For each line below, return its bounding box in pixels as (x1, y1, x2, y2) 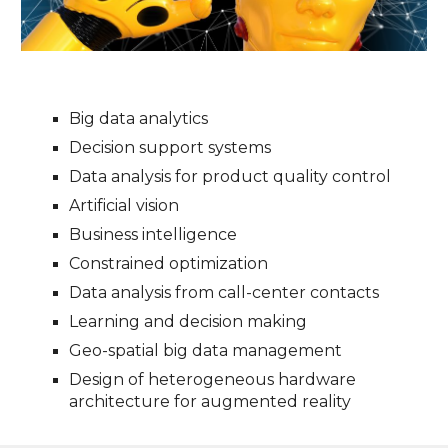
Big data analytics (69, 109, 209, 128)
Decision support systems (69, 138, 272, 157)
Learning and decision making (69, 312, 312, 331)
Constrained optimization (69, 254, 269, 273)
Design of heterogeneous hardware (69, 370, 357, 389)
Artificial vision (69, 196, 180, 215)
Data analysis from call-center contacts (69, 283, 380, 302)
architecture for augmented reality (69, 392, 352, 411)
